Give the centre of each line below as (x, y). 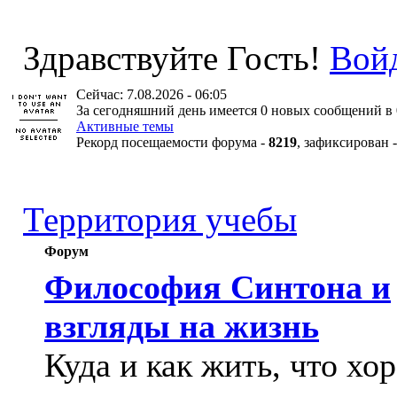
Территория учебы (160, 219)
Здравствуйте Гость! (172, 58)
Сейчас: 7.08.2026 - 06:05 (152, 94)
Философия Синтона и (218, 287)
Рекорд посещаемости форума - (172, 142)
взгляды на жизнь (182, 326)
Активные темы (125, 126)
